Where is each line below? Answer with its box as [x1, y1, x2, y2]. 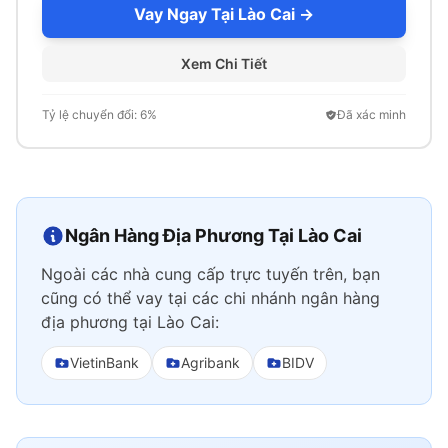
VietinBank [70, 354, 139, 371]
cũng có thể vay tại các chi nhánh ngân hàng [41, 288, 380, 308]
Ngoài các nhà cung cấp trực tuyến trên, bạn [41, 264, 380, 284]
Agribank [181, 354, 240, 371]
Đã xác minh [337, 107, 406, 122]
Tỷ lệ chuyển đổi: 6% [42, 107, 157, 122]
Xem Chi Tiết [181, 55, 267, 72]
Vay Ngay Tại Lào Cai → [134, 4, 314, 24]
